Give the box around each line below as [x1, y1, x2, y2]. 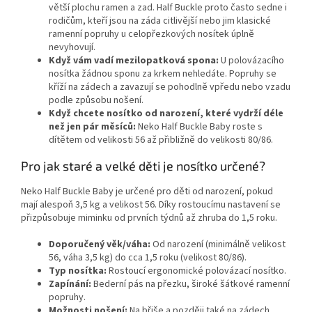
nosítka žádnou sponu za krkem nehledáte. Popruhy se [49, 67, 276, 81]
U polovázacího [219, 54, 284, 68]
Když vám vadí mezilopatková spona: [49, 54, 219, 68]
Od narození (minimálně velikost [150, 237, 286, 252]
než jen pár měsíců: [49, 120, 136, 134]
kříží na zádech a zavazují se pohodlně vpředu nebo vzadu [49, 80, 290, 95]
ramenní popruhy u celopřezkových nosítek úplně [49, 27, 254, 42]
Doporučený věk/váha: [49, 237, 150, 252]
